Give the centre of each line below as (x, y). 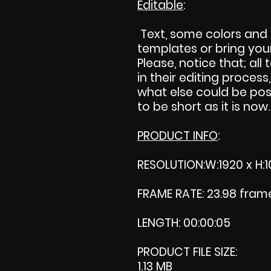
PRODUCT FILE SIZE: (187, 252)
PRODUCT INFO (178, 135)
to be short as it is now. (204, 106)
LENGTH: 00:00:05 (184, 223)
